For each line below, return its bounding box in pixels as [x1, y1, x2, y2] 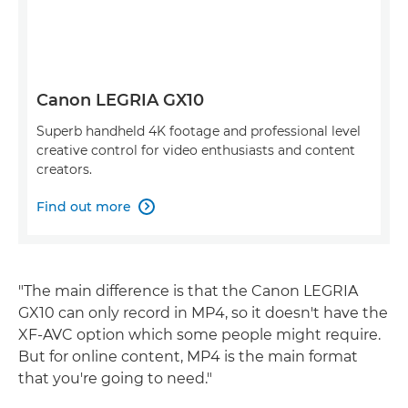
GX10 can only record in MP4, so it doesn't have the [18, 303, 388, 321]
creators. [36, 160, 92, 178]
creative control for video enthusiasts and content [36, 141, 355, 158]
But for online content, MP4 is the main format [18, 347, 358, 365]
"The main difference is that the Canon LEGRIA [18, 281, 358, 300]
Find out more [36, 198, 131, 215]
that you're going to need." [18, 369, 212, 387]
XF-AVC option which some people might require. [18, 325, 381, 343]
